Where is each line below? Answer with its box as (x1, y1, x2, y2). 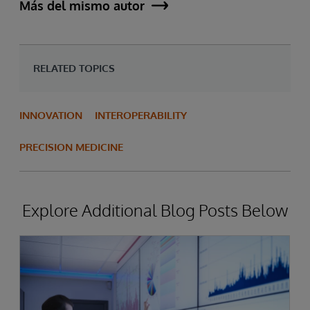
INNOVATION (19, 109, 82, 122)
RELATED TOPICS (33, 62, 115, 75)
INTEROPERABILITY (95, 109, 187, 122)
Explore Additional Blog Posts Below (22, 199, 288, 221)
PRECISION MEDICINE (19, 140, 123, 154)
